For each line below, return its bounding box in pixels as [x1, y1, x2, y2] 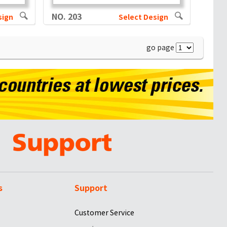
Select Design [118, 13, 168, 22]
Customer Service [74, 208, 135, 217]
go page [146, 43, 176, 52]
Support [74, 182, 108, 194]
